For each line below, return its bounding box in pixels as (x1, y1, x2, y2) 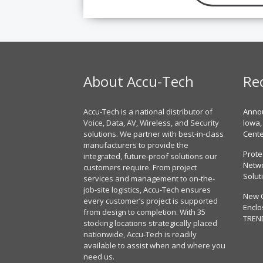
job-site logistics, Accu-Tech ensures (83, 184, 211, 195)
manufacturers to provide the (83, 139, 188, 150)
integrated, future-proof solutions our (83, 150, 217, 161)
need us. (83, 251, 114, 262)
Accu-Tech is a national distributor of (83, 106, 213, 117)
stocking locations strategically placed (83, 217, 217, 228)
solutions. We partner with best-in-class (83, 128, 224, 139)
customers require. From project (83, 161, 197, 173)
